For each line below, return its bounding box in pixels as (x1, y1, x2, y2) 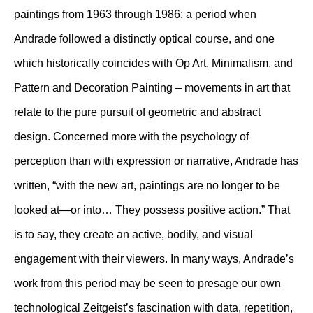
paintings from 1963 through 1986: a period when (14, 8, 256, 20)
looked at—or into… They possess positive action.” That (14, 204, 290, 216)
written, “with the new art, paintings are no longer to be (14, 180, 280, 191)
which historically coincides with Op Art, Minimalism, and (14, 57, 293, 69)
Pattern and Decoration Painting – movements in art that (14, 82, 290, 94)
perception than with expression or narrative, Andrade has (14, 155, 298, 167)
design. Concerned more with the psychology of (14, 131, 249, 143)
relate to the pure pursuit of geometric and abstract (14, 106, 261, 118)
